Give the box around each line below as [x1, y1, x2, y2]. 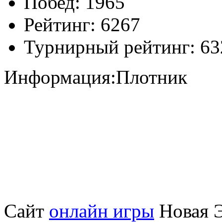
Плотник [116, 66, 187, 88]
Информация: [4, 66, 116, 88]
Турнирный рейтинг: [24, 36, 195, 57]
